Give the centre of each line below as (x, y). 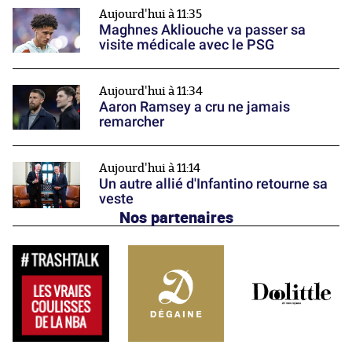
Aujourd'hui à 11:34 (151, 92)
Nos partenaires (176, 217)
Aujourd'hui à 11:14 (150, 169)
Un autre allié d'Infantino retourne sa (213, 184)
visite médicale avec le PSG (187, 44)
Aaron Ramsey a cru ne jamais (194, 107)
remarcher (132, 122)
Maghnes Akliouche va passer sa (202, 29)
